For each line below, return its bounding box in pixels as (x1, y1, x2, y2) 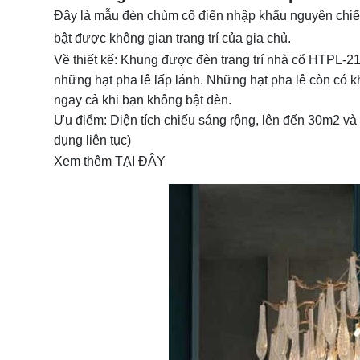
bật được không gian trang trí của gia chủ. (54, 31, 291, 45)
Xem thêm (54, 154, 115, 168)
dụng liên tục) (54, 133, 131, 147)
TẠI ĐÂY (115, 154, 166, 168)
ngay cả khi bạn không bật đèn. (54, 93, 231, 107)
